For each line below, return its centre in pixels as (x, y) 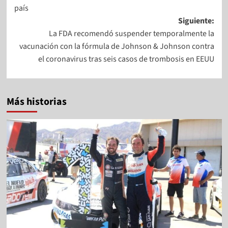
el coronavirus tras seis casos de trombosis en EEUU (126, 59)
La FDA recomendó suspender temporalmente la (131, 33)
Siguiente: (196, 21)
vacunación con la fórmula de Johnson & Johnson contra (117, 46)
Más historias (36, 102)
